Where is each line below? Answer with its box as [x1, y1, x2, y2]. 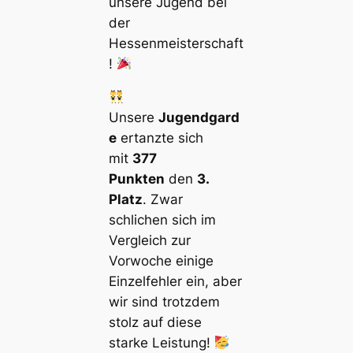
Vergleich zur [108, 232, 191, 249]
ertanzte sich [116, 130, 203, 147]
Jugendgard [158, 110, 240, 126]
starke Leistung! [108, 335, 214, 351]
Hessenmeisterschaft [108, 35, 243, 51]
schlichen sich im [108, 212, 216, 229]
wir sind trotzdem [108, 294, 220, 310]
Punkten [108, 171, 165, 188]
